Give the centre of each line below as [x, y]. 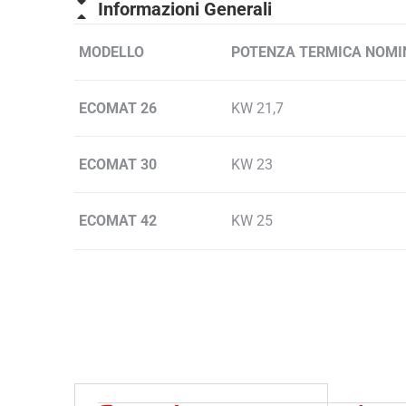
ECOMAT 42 [118, 221]
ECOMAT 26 [118, 109]
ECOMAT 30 [118, 165]
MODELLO [111, 53]
